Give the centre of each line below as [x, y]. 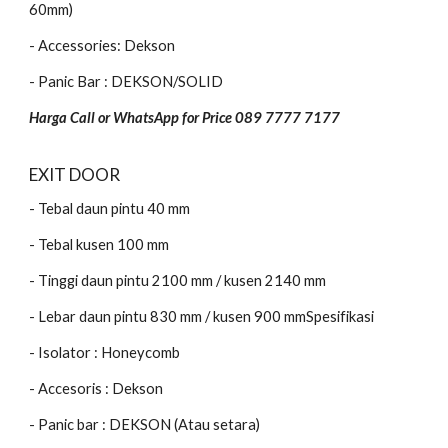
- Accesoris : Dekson [98, 388]
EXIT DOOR [76, 174]
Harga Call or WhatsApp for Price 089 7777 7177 [185, 117]
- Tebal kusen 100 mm [101, 244]
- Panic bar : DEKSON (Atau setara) [146, 424]
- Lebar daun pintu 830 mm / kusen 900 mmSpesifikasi [203, 316]
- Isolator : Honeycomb [106, 352]
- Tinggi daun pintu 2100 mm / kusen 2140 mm [179, 280]
